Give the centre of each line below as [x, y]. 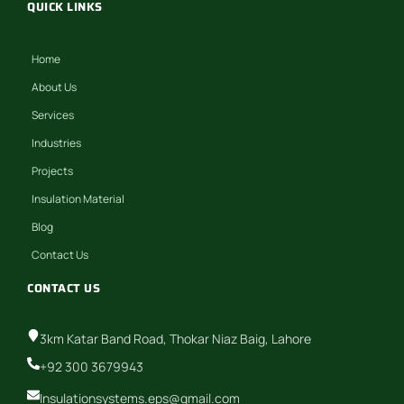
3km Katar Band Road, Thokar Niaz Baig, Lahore [175, 338]
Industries [56, 142]
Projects [52, 170]
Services [53, 115]
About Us [54, 87]
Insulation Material [78, 198]
